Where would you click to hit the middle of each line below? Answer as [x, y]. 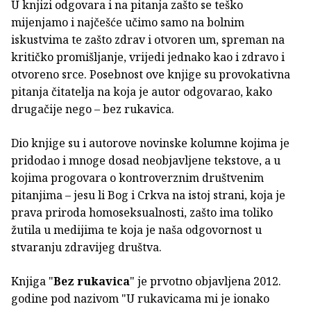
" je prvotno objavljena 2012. [205, 281]
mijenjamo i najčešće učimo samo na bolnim [128, 22]
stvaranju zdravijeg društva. [86, 247]
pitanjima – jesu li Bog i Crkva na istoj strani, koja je [148, 195]
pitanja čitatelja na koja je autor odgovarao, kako [142, 91]
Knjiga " [32, 281]
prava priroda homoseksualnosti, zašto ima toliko [142, 212]
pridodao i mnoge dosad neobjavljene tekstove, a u [146, 160]
